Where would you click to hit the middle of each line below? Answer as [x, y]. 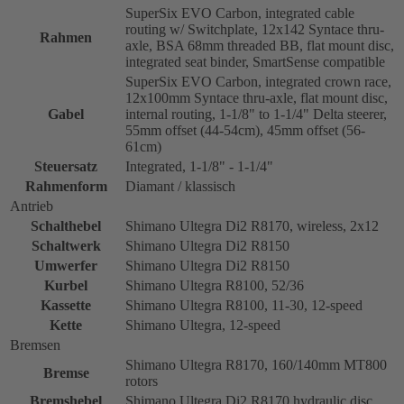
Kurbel [66, 285]
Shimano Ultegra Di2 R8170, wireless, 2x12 [252, 225]
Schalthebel [66, 225]
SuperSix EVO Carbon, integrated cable [240, 13]
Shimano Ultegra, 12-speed [203, 325]
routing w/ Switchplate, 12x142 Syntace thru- [255, 29]
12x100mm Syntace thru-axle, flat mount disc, [257, 97]
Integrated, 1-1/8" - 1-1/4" [199, 166]
